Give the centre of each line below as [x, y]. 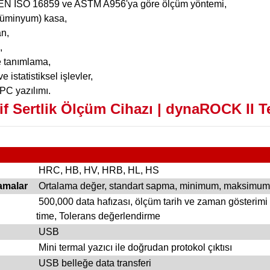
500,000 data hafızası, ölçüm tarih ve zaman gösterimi [152, 202]
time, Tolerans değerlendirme [98, 216]
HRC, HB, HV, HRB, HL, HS [97, 171]
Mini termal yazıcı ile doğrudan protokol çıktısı [134, 248]
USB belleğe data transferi [93, 263]
